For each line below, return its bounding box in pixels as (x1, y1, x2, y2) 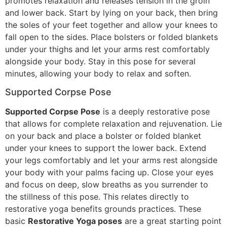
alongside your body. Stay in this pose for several (5, 56, 196, 66)
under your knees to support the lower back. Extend (5, 143, 206, 154)
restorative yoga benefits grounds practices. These (5, 204, 201, 214)
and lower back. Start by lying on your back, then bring (5, 7, 218, 18)
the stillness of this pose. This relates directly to (5, 192, 189, 202)
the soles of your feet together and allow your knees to (5, 19, 218, 30)
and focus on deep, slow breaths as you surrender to (5, 179, 208, 190)
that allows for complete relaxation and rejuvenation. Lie (5, 119, 222, 129)
